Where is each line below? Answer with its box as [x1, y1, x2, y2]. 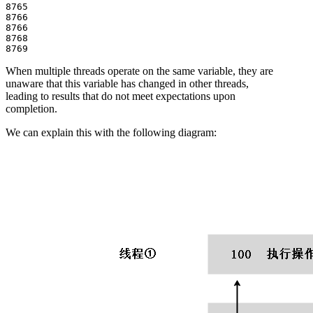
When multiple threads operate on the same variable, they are [6, 65, 273, 78]
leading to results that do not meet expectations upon [6, 90, 235, 103]
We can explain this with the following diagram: [6, 126, 217, 139]
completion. [6, 103, 57, 115]
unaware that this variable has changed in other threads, [6, 78, 249, 90]
